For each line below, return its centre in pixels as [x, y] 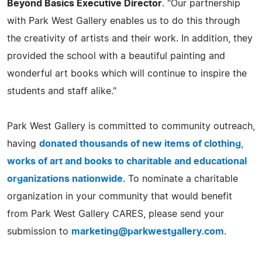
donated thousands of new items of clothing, [141, 144]
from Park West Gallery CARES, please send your [116, 214]
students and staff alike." [62, 91]
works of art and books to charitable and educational [127, 161]
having [23, 144]
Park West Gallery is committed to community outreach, [131, 126]
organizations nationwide [65, 179]
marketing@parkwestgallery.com [148, 231]
